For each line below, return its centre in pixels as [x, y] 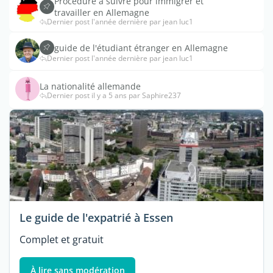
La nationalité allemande [90, 86]
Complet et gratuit [62, 240]
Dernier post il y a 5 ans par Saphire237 [114, 95]
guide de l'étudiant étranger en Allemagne [141, 48]
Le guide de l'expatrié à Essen [96, 218]
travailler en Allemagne [102, 12]
